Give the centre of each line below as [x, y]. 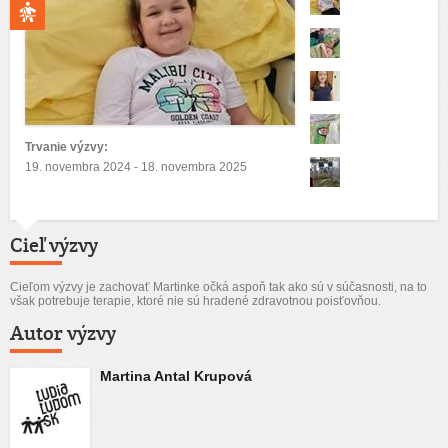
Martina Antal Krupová [176, 376]
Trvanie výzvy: [66, 147]
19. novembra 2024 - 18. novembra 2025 [136, 167]
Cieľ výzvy [54, 245]
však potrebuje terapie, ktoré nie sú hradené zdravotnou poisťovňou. [195, 301]
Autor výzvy [63, 333]
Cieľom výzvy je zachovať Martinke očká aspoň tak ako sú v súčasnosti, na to [218, 287]
